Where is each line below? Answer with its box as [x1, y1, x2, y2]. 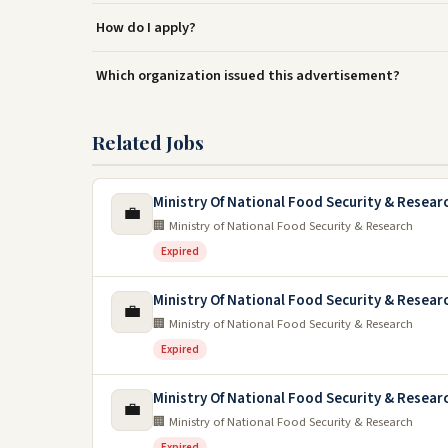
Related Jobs [92, 129, 204, 155]
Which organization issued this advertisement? [96, 65, 400, 86]
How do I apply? [96, 17, 196, 38]
